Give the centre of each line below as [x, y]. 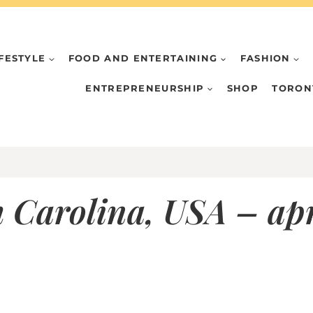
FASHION [265, 58]
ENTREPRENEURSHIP [145, 88]
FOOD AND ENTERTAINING [143, 58]
